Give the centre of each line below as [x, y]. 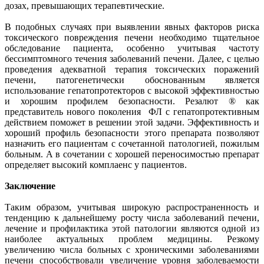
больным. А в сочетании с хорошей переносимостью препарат [132, 154]
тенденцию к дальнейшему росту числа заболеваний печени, [132, 217]
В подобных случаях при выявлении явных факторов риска [132, 27]
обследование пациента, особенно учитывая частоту [132, 48]
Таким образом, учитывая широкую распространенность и [132, 207]
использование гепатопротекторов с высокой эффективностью [132, 90]
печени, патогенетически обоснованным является [132, 80]
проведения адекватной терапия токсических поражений [132, 69]
